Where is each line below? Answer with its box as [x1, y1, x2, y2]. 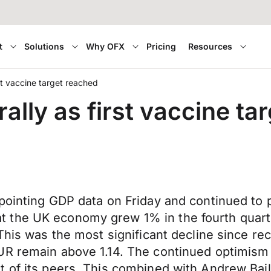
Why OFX [86, 41, 125, 51]
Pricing [146, 41, 177, 51]
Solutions [24, 41, 65, 51]
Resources [188, 41, 233, 51]
